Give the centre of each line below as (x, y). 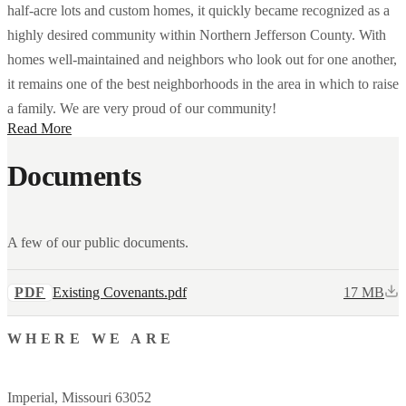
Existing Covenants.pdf (120, 292)
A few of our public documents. (98, 242)
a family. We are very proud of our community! (142, 108)
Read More (39, 128)
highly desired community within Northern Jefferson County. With (197, 34)
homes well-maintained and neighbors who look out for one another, (202, 59)
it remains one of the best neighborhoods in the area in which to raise (203, 83)
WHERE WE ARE (91, 338)
